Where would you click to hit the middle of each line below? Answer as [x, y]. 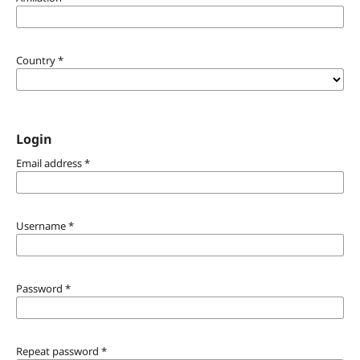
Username [42, 225]
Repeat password [58, 351]
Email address [50, 163]
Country [37, 60]
